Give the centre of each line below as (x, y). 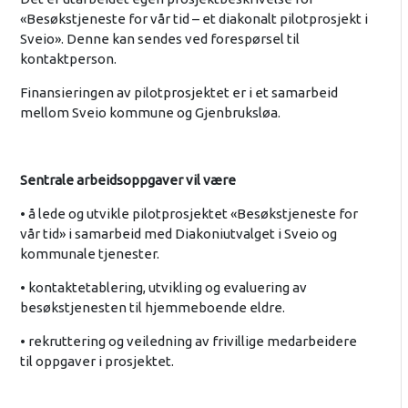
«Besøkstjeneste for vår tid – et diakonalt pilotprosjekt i (194, 18)
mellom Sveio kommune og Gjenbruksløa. (150, 112)
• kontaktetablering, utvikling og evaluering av (163, 287)
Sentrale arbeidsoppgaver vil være (127, 179)
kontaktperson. (68, 58)
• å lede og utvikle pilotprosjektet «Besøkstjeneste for (189, 213)
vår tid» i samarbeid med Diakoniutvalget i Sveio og (178, 233)
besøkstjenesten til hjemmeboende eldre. (152, 307)
